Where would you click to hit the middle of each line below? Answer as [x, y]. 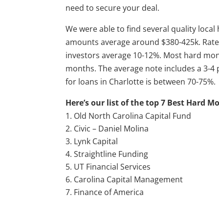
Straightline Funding [111, 154]
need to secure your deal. [113, 8]
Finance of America [109, 192]
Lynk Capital [96, 141]
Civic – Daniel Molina [111, 128]
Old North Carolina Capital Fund [133, 116]
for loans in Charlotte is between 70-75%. [141, 81]
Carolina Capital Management [129, 179]
